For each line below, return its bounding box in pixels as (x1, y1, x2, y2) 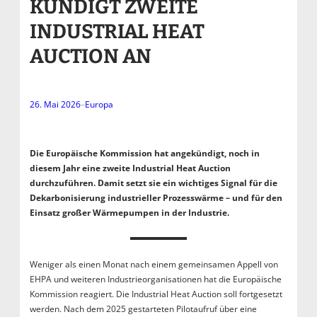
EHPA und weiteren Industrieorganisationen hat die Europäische (29, 272, 282, 285)
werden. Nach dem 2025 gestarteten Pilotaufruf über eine (29, 302, 257, 315)
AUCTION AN (29, 44, 151, 68)
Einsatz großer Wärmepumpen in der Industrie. (29, 206, 229, 219)
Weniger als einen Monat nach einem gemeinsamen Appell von (29, 258, 278, 270)
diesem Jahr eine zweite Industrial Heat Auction (29, 161, 231, 174)
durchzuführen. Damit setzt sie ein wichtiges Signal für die (29, 176, 277, 189)
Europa (84, 98, 113, 110)
